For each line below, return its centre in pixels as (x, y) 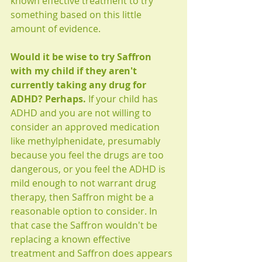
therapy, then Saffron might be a (83, 197)
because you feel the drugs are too (88, 155)
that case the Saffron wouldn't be (85, 225)
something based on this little (77, 14)
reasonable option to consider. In (85, 211)
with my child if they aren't (75, 70)
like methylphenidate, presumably (87, 141)
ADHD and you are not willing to (82, 113)
